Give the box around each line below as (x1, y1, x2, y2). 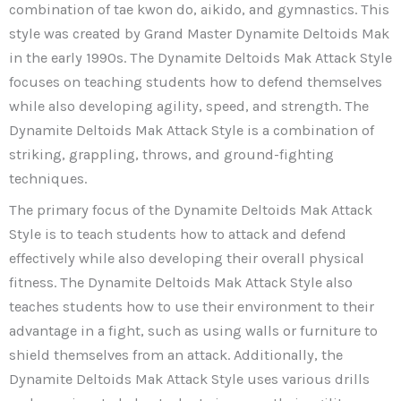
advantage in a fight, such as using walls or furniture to (9, 321, 378, 339)
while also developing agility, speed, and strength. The (9, 97, 369, 115)
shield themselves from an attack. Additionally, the (9, 346, 343, 363)
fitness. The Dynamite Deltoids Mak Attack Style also (9, 273, 353, 291)
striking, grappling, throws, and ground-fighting (9, 145, 334, 163)
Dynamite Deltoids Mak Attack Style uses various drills (9, 370, 370, 388)
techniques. (9, 169, 87, 187)
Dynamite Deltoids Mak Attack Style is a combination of (9, 121, 374, 139)
